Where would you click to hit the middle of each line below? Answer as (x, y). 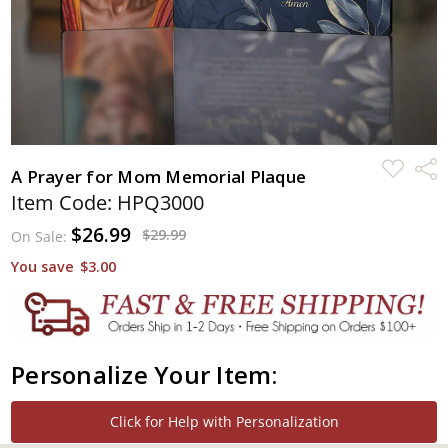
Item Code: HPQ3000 (108, 202)
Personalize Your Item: (144, 375)
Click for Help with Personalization (224, 422)
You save (43, 266)
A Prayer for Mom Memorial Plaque (159, 176)
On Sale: (41, 236)
